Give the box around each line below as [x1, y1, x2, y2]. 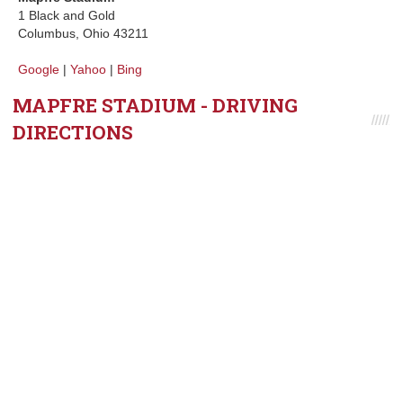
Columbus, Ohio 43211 [18, 26, 148, 40]
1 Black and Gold [18, 8, 115, 22]
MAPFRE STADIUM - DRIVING [13, 93, 298, 118]
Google [18, 62, 59, 76]
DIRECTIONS [13, 120, 133, 145]
